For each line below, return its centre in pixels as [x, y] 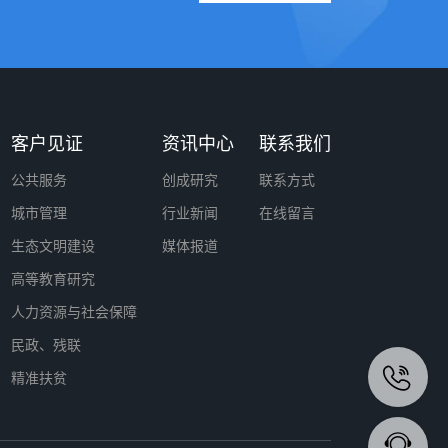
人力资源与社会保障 [74, 311]
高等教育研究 [53, 278]
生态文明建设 [53, 245]
